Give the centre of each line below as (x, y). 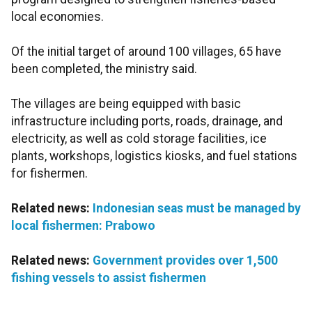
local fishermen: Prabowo (83, 226)
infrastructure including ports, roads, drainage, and (147, 122)
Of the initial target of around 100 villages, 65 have (146, 52)
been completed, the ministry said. (104, 69)
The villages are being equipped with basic (126, 104)
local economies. (57, 17)
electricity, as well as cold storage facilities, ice (139, 139)
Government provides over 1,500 (185, 261)
